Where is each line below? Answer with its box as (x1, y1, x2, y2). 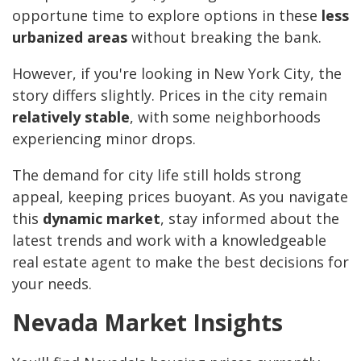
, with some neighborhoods (130, 107, 321, 127)
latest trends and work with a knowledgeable (12, 230, 326, 251)
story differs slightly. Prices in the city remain (12, 85, 327, 106)
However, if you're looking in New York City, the (12, 64, 342, 84)
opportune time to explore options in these (12, 6, 322, 26)
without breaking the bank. (127, 27, 322, 48)
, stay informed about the (160, 209, 339, 229)
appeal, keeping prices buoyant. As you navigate (12, 187, 348, 207)
